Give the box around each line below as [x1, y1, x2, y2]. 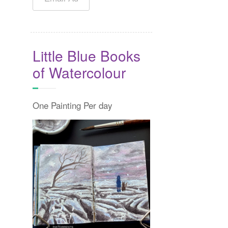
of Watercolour [32, 62, 126, 83]
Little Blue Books [32, 45, 140, 66]
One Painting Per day [32, 99, 112, 112]
